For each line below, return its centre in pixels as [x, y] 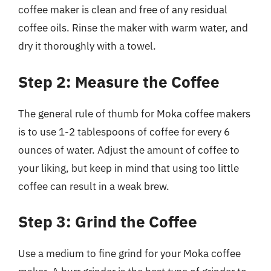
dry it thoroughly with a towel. [87, 46]
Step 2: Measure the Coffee [119, 81]
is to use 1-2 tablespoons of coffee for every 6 [124, 132]
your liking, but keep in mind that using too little [129, 168]
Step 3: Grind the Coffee [108, 221]
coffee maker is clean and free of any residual [123, 10]
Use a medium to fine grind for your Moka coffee [129, 253]
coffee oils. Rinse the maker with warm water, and [133, 28]
